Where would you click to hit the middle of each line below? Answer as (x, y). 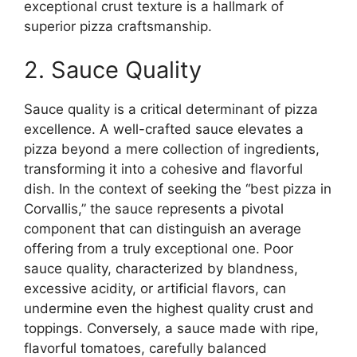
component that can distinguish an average (163, 229)
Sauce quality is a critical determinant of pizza (171, 109)
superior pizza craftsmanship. (118, 26)
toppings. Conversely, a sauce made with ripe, (171, 328)
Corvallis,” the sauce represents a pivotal (154, 209)
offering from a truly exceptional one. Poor (159, 249)
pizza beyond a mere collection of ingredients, (172, 149)
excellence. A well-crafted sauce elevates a (164, 129)
